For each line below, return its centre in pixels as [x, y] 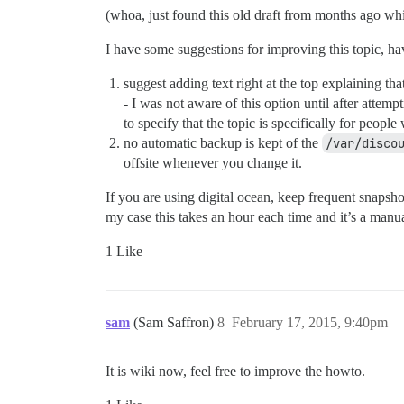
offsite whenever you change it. [213, 163]
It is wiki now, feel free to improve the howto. [235, 372]
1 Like [124, 252]
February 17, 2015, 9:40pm [310, 323]
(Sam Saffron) [175, 323]
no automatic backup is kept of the [223, 143]
